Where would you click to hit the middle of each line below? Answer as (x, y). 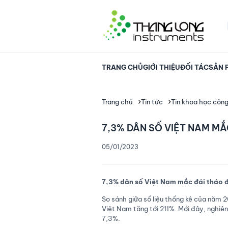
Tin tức (152, 102)
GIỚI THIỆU (161, 67)
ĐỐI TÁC (194, 67)
